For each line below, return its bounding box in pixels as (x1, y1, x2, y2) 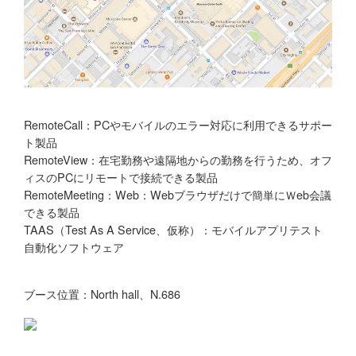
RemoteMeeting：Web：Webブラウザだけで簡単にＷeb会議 (24, 186, 331, 203)
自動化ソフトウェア (24, 238, 124, 256)
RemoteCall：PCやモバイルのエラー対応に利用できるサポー (24, 116, 332, 133)
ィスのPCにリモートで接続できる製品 (24, 168, 218, 186)
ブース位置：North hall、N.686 (24, 284, 180, 302)
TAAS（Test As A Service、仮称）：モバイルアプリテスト (24, 221, 323, 238)
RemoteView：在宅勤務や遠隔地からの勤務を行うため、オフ (24, 151, 332, 168)
